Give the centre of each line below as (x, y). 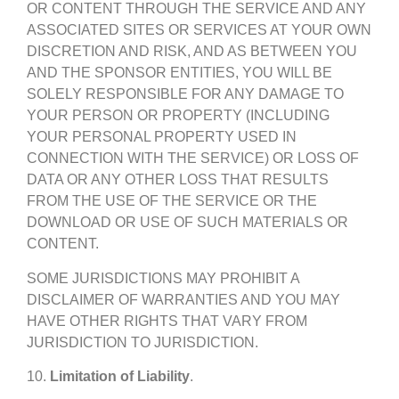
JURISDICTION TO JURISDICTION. (142, 342)
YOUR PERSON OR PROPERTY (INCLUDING (178, 116)
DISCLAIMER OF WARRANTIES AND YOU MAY (183, 299)
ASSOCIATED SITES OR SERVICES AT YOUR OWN (199, 30)
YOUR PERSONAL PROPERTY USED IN (162, 137)
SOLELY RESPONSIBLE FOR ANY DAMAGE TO (185, 94)
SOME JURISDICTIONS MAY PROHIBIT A (163, 278)
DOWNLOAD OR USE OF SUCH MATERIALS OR (187, 223)
